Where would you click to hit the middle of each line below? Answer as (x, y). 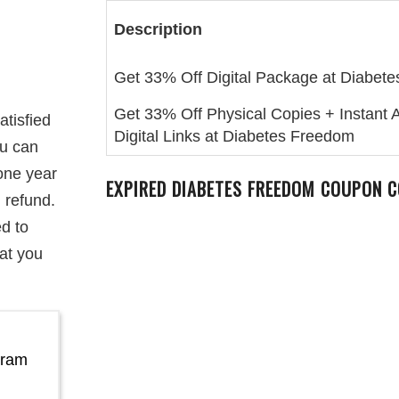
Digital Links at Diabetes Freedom (234, 136)
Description (158, 29)
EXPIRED (139, 189)
